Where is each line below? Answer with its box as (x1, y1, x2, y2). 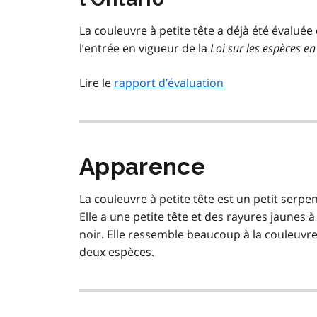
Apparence (79, 153, 205, 181)
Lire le (79, 75, 114, 91)
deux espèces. (79, 244, 154, 260)
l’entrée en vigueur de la (79, 40, 210, 57)
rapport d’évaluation (114, 75, 224, 91)
